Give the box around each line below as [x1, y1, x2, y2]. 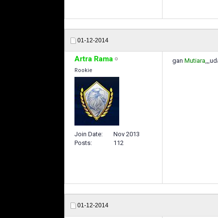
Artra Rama [74, 54, 113, 63]
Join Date [74, 130, 101, 138]
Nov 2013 [113, 130, 140, 138]
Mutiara [184, 56, 205, 64]
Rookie [74, 67, 92, 73]
